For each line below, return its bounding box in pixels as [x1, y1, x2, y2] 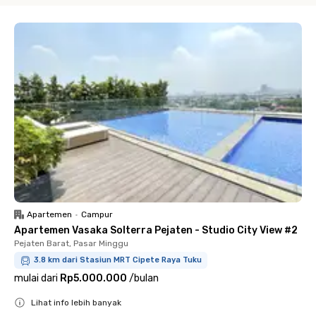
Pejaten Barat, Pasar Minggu [14, 238, 128, 248]
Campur [81, 209, 113, 219]
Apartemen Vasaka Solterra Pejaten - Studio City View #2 [14, 224, 298, 236]
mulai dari [14, 272, 58, 284]
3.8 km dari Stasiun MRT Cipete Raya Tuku [34, 255, 202, 265]
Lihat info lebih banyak [31, 298, 121, 308]
